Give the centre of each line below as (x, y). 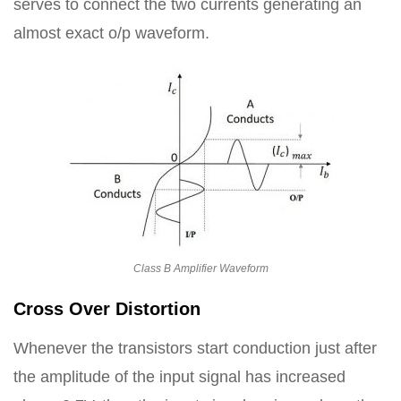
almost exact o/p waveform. (111, 33)
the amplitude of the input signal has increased (179, 376)
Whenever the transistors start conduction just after (195, 348)
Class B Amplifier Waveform (200, 268)
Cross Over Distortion (107, 308)
